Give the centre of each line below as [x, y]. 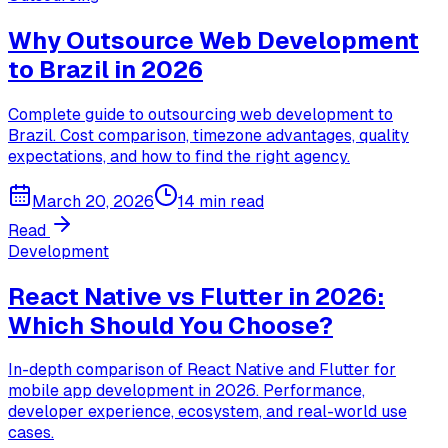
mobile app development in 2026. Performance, [186, 391]
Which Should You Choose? [170, 325]
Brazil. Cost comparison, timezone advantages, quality [208, 135]
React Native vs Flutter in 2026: [196, 296]
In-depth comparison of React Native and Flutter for [202, 370]
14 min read [221, 201]
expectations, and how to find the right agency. [179, 156]
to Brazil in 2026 [105, 69]
